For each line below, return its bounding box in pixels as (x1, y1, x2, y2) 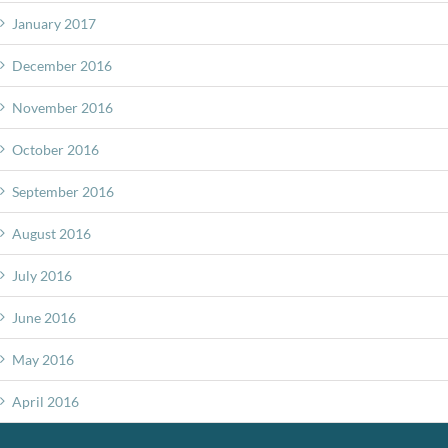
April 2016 (12, 392, 79, 410)
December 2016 (12, 56, 112, 74)
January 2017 (12, 14, 96, 32)
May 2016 (12, 350, 74, 368)
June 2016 (12, 308, 76, 326)
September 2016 (12, 182, 114, 200)
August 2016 (12, 224, 91, 242)
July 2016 (12, 266, 72, 284)
